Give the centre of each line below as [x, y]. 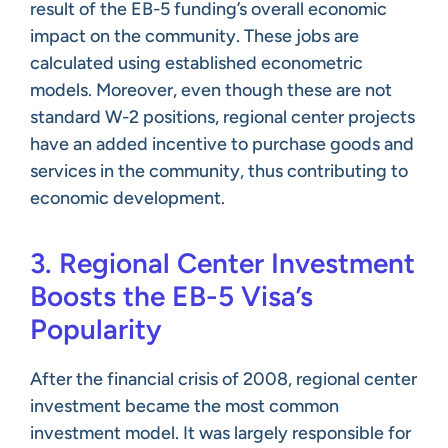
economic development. [127, 197]
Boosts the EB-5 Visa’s [171, 295]
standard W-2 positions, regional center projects [222, 116]
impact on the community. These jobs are [194, 35]
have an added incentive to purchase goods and [222, 143]
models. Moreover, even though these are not [211, 89]
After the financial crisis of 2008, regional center [223, 378]
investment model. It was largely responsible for [220, 432]
